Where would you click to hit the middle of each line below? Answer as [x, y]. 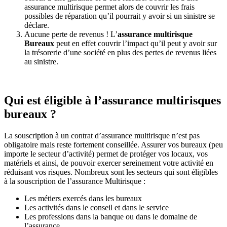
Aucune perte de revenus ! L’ [71, 34]
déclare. [37, 25]
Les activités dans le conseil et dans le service [97, 208]
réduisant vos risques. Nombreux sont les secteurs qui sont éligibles [111, 172]
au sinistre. [41, 62]
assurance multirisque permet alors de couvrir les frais [109, 7]
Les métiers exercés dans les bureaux [83, 199]
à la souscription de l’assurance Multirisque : [75, 181]
